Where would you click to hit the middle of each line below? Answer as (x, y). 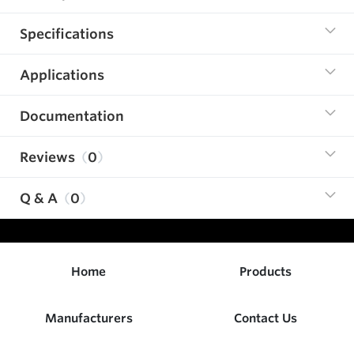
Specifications (67, 33)
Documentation (72, 115)
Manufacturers (88, 318)
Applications (62, 74)
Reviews (47, 156)
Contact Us (265, 318)
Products (265, 271)
